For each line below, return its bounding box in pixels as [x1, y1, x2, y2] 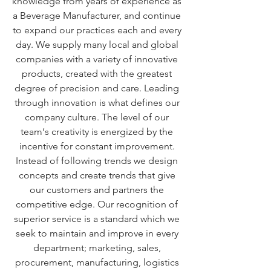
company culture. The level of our [25, 111, 169, 123]
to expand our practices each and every [12, 24, 181, 36]
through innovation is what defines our [14, 97, 180, 108]
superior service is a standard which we [14, 213, 180, 224]
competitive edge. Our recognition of [16, 198, 178, 210]
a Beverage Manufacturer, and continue [13, 10, 181, 21]
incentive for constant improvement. [19, 140, 175, 152]
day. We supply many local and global [15, 39, 178, 50]
